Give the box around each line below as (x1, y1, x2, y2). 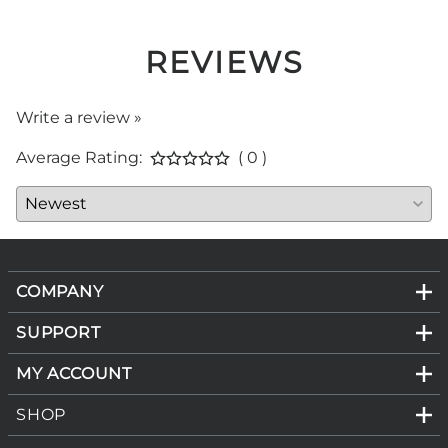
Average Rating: (16, 148, 142, 168)
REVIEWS (145, 44, 303, 82)
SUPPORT (16, 322, 101, 342)
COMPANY (16, 281, 104, 301)
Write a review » (16, 108, 142, 128)
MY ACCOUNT (16, 363, 132, 383)
